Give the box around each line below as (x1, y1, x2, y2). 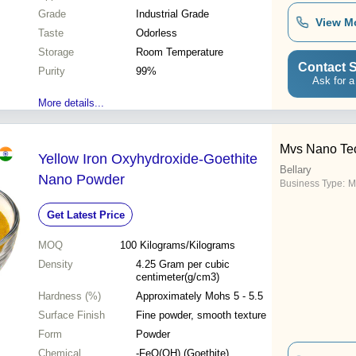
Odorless (136, 27, 177, 40)
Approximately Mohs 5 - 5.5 (136, 290, 263, 303)
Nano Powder (38, 172, 125, 188)
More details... (38, 97, 104, 110)
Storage (38, 46, 74, 59)
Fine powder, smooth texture (136, 309, 266, 322)
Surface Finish (38, 309, 105, 322)
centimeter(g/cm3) (136, 271, 219, 284)
